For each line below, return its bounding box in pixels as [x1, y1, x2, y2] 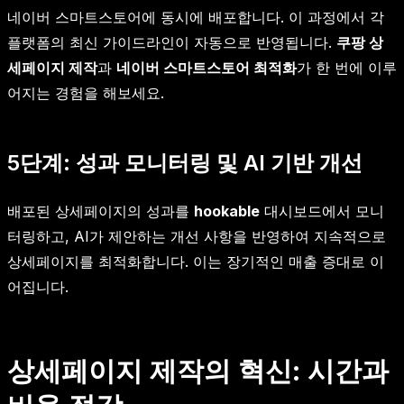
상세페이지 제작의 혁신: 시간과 [7, 354, 389, 388]
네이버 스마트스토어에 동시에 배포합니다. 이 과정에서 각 [7, 8, 384, 27]
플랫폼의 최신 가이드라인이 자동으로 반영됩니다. [7, 33, 336, 52]
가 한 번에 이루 [297, 59, 397, 78]
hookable [194, 202, 260, 221]
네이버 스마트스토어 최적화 [116, 59, 297, 78]
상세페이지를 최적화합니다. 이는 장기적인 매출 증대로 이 [7, 252, 384, 271]
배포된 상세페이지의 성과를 [7, 202, 194, 221]
